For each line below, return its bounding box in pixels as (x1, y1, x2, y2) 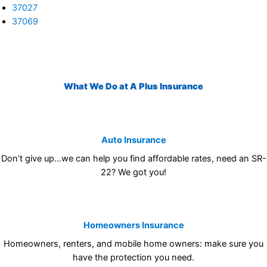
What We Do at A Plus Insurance (64, 80, 203, 92)
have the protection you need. (73, 248, 194, 259)
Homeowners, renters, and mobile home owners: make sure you (4, 234, 263, 246)
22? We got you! (101, 164, 166, 176)
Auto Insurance (101, 132, 166, 144)
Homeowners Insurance (83, 216, 184, 227)
